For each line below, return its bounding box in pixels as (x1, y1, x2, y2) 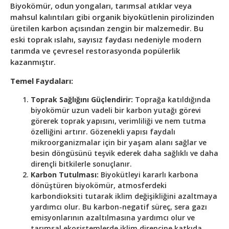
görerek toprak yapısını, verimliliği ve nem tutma (31, 116, 206, 126)
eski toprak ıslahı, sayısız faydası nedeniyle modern (10, 34, 201, 45)
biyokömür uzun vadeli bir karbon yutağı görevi (31, 105, 201, 116)
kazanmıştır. (10, 57, 56, 67)
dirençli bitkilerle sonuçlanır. (31, 159, 132, 169)
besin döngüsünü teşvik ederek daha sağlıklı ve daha (31, 148, 218, 158)
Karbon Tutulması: (31, 170, 99, 180)
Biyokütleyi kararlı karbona (99, 170, 198, 180)
